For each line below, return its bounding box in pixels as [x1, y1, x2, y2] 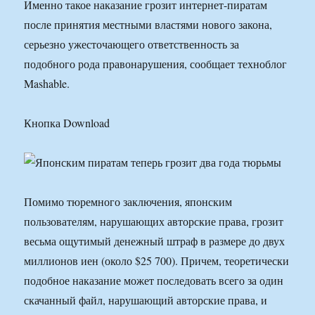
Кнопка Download [24, 115, 110, 131]
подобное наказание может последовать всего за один [24, 273, 284, 288]
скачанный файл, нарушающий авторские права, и [24, 292, 268, 308]
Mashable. [24, 76, 70, 91]
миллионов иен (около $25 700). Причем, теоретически [24, 253, 290, 269]
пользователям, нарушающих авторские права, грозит [24, 214, 284, 229]
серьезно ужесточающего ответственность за [24, 37, 240, 52]
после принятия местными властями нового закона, [24, 17, 273, 32]
